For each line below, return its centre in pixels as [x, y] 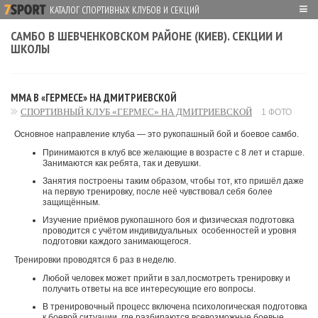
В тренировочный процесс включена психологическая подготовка [175, 307]
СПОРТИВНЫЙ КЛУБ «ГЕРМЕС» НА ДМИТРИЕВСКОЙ [136, 112]
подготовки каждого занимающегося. [117, 241]
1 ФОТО [276, 112]
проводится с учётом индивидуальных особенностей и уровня [170, 231]
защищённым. [71, 202]
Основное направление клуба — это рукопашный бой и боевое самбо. [157, 134]
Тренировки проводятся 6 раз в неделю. [95, 260]
